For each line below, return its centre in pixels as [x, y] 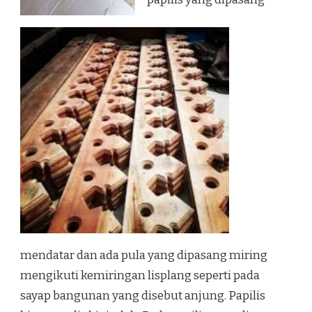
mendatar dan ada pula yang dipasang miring [144, 256]
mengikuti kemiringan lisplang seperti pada [140, 276]
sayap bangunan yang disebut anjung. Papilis [143, 296]
